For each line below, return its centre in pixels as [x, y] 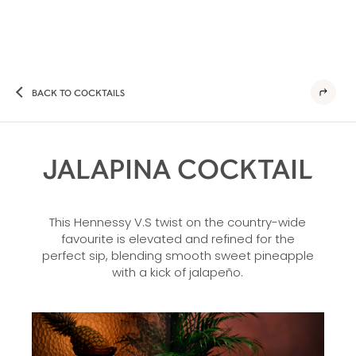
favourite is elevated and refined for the [178, 239]
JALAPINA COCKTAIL [178, 168]
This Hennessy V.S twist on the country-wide [178, 222]
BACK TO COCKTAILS [78, 92]
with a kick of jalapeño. [178, 272]
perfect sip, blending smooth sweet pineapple [178, 255]
